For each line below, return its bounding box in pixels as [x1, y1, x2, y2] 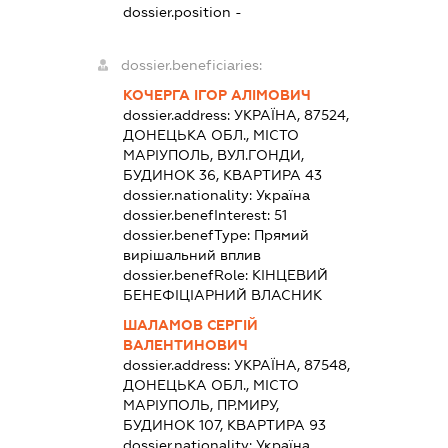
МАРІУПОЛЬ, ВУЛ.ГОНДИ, [123, 147, 305, 164]
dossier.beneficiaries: [121, 57, 263, 74]
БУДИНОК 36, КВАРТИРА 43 [123, 167, 323, 184]
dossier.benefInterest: [123, 207, 275, 224]
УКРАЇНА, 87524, [234, 107, 350, 124]
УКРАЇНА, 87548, [234, 357, 351, 374]
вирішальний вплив [123, 247, 262, 264]
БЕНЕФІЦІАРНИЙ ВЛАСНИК [123, 287, 323, 304]
